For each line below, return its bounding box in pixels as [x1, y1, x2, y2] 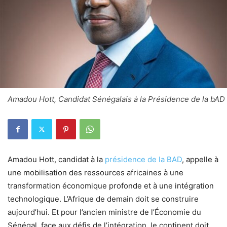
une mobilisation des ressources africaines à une [8, 167, 183, 177]
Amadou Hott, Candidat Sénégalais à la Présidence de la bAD [8, 94, 225, 104]
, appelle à [182, 154, 218, 164]
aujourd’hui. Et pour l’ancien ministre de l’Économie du [8, 207, 201, 217]
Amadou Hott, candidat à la [8, 154, 105, 164]
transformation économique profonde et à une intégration [8, 180, 214, 191]
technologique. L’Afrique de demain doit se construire [8, 194, 199, 204]
